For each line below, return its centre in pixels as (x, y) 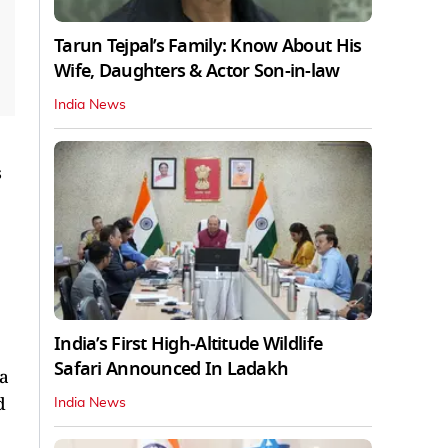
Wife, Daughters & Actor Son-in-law (197, 70)
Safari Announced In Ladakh (171, 368)
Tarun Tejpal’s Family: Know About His (208, 45)
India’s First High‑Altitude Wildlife (188, 343)
